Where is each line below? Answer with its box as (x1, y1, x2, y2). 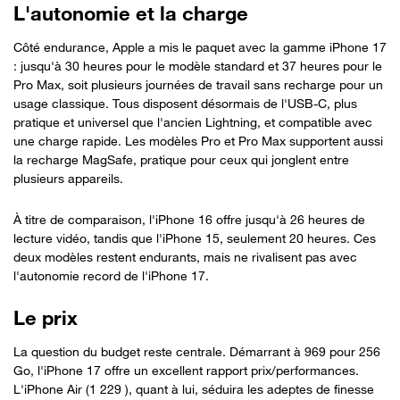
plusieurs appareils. (13, 170, 127, 186)
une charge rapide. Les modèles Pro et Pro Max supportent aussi (13, 132, 383, 148)
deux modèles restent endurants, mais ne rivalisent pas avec (13, 248, 357, 264)
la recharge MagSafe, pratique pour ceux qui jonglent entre (13, 151, 349, 167)
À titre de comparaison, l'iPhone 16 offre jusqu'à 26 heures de (13, 211, 365, 227)
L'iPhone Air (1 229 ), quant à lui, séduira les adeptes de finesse (13, 380, 374, 396)
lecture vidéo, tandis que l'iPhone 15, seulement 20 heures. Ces (13, 229, 376, 246)
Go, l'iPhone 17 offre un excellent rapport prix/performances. (13, 362, 359, 378)
